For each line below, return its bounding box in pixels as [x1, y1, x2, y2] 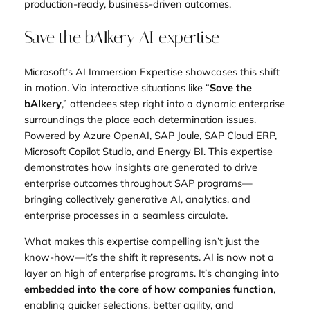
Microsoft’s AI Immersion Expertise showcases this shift [24, 65, 280, 79]
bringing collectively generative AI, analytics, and [24, 192, 250, 206]
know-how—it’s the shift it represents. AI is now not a [24, 250, 274, 264]
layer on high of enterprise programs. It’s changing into [24, 266, 279, 280]
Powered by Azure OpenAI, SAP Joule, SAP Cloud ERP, [24, 129, 277, 143]
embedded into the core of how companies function [24, 282, 273, 295]
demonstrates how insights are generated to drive [24, 161, 257, 174]
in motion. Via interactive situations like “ [24, 81, 210, 95]
